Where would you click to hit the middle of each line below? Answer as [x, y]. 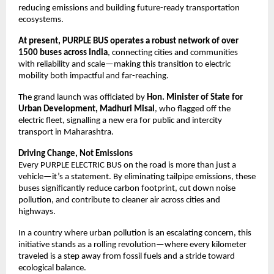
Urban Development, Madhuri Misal [87, 109]
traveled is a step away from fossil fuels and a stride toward [127, 256]
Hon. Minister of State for [195, 97]
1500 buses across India [63, 53]
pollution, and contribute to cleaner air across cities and [119, 200]
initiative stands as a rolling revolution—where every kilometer [132, 245]
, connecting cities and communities [173, 53]
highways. [37, 212]
